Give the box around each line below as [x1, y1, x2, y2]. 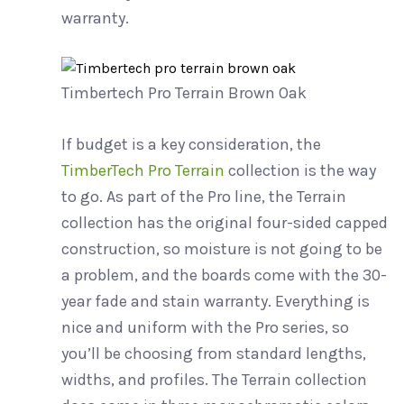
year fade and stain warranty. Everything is [60, 290, 370, 311]
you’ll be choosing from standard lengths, [60, 343, 366, 363]
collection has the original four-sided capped [60, 212, 388, 233]
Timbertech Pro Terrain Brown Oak [60, 82, 307, 103]
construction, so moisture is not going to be [60, 238, 382, 259]
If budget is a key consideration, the [60, 133, 321, 154]
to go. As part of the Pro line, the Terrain [60, 186, 346, 207]
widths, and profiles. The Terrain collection [60, 369, 367, 390]
